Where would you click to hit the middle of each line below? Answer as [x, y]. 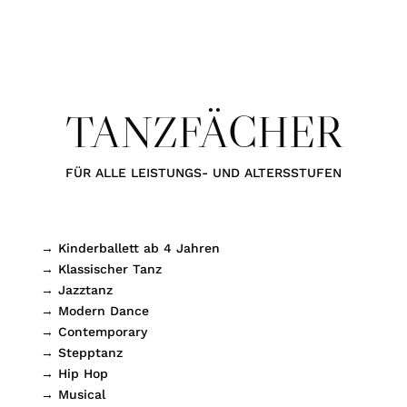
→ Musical [73, 394]
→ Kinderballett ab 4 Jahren [130, 248]
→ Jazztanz [76, 289]
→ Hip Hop [74, 373]
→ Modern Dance [94, 310]
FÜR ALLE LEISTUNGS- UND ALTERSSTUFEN [203, 172]
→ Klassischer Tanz [101, 268]
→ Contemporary [94, 331]
